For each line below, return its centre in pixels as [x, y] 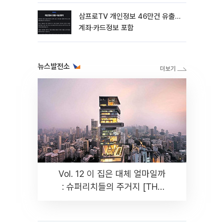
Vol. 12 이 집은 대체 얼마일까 [112, 174]
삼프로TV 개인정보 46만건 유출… [130, 16]
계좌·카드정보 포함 [106, 28]
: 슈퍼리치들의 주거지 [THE [112, 187]
